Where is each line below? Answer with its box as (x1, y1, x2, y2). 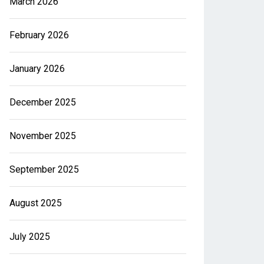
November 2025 (9, 130, 76, 141)
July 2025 (9, 231, 50, 242)
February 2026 (9, 29, 69, 41)
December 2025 (9, 97, 76, 108)
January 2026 (9, 63, 65, 74)
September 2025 (9, 164, 79, 175)
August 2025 (9, 197, 62, 209)
